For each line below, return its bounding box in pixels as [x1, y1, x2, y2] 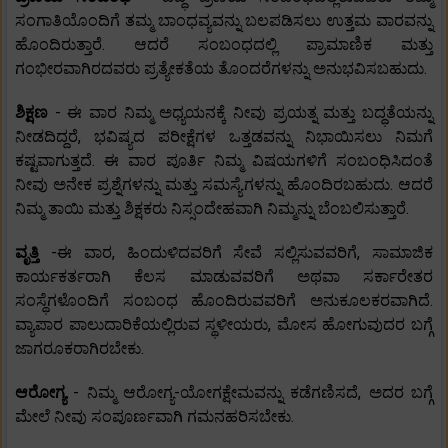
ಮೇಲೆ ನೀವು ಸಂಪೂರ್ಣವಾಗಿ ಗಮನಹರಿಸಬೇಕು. [15, 407, 294, 427]
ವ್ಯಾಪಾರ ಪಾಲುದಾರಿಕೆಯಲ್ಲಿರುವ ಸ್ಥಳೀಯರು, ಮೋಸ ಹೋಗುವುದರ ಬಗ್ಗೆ [15, 315, 433, 335]
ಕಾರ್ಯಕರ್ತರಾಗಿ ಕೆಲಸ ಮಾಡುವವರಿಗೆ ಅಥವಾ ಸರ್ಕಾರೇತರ [15, 267, 433, 287]
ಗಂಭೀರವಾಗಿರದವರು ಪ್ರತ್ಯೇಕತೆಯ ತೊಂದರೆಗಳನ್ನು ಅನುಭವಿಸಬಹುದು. [15, 59, 427, 79]
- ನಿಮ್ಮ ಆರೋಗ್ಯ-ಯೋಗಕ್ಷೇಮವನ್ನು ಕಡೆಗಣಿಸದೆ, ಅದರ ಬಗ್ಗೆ [73, 383, 434, 403]
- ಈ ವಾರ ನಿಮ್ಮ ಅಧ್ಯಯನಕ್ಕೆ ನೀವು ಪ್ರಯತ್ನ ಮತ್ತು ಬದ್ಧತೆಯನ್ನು [54, 103, 434, 123]
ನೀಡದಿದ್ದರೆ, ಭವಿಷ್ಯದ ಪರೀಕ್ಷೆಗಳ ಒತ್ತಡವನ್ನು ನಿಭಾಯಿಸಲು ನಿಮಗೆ [15, 127, 433, 147]
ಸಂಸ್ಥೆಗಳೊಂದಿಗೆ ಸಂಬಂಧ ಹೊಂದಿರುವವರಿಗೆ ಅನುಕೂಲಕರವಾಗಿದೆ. [15, 291, 433, 311]
